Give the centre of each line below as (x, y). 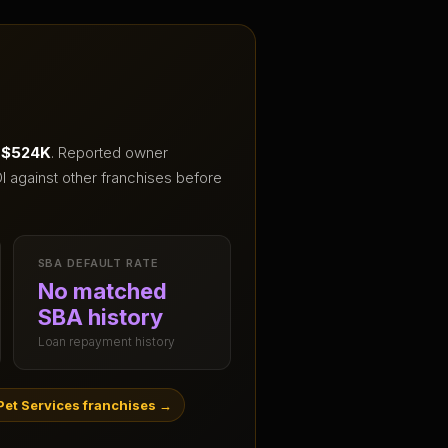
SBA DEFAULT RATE (98, 263)
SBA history (100, 317)
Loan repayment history (106, 342)
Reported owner (113, 153)
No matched (102, 291)
